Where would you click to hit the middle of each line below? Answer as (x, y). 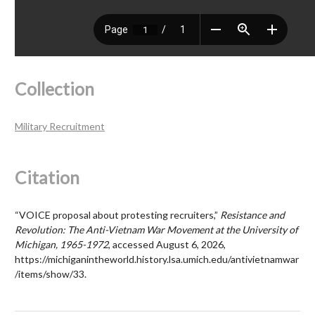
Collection (54, 89)
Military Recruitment (60, 126)
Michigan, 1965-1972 (62, 244)
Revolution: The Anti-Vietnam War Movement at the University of (156, 229)
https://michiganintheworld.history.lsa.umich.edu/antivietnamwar (157, 259)
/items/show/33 (50, 274)
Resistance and (252, 214)
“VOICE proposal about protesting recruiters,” (117, 214)
